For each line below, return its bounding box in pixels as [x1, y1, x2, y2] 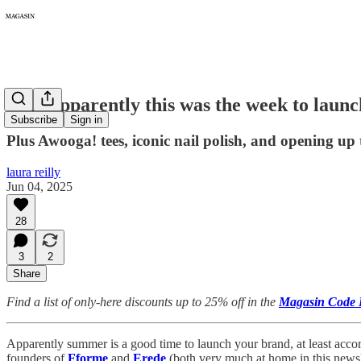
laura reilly [6, 164, 60, 179]
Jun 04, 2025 [6, 179, 73, 193]
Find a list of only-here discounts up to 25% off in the [6, 294, 279, 309]
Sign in [70, 114, 102, 127]
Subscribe [10, 114, 57, 127]
